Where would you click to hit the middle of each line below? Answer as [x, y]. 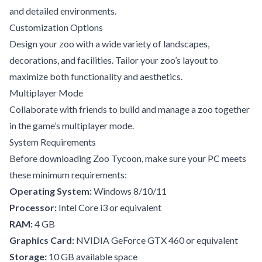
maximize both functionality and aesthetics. [96, 76]
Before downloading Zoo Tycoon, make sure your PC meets [128, 158]
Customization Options [56, 27]
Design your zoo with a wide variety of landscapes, [109, 43]
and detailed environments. [63, 11]
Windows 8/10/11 [129, 191]
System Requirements [53, 142]
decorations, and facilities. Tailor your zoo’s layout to [114, 60]
